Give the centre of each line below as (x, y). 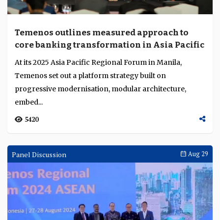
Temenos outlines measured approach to (102, 33)
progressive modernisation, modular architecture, (100, 89)
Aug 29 (197, 154)
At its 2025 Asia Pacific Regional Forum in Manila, (98, 62)
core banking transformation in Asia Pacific (110, 45)
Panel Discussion (39, 154)
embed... (29, 102)
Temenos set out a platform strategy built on (90, 76)
